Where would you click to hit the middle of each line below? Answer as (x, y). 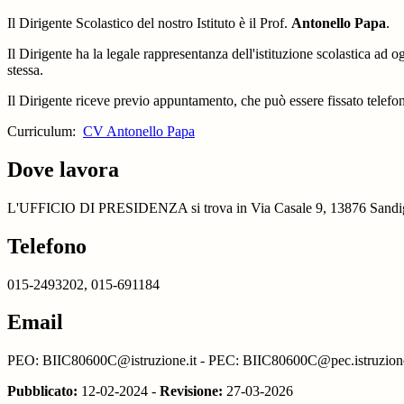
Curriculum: (45, 131)
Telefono (47, 246)
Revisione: (191, 391)
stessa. (25, 69)
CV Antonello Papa (139, 131)
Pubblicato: (42, 391)
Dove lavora (63, 169)
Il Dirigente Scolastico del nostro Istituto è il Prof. (149, 23)
